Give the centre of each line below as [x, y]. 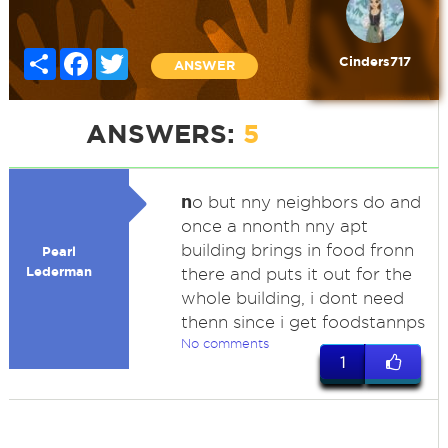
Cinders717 [374, 61]
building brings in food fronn [297, 250]
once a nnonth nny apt [274, 226]
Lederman [58, 271]
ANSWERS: [164, 133]
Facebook [123, 56]
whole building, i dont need [292, 298]
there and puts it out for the [296, 274]
